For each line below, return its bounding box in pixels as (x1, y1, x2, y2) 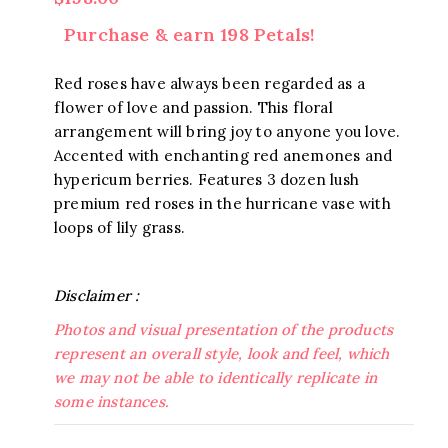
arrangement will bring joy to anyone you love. (54, 122, 401, 141)
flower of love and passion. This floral (54, 98, 333, 117)
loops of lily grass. (54, 218, 185, 237)
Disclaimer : (54, 286, 140, 305)
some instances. (54, 392, 169, 411)
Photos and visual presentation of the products (54, 320, 394, 339)
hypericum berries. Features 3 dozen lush (54, 170, 359, 189)
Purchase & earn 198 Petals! (64, 23, 316, 46)
